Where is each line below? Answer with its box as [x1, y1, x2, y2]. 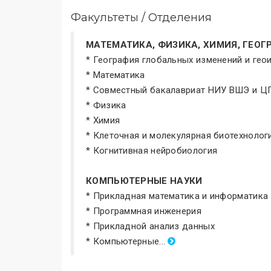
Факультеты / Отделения [71, 11, 212, 24]
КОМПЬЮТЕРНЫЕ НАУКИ [86, 175, 203, 186]
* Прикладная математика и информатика [86, 191, 269, 201]
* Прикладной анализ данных [86, 221, 215, 232]
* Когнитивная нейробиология [86, 145, 218, 156]
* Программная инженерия [86, 206, 201, 217]
